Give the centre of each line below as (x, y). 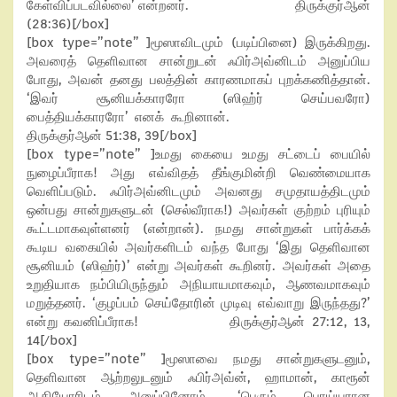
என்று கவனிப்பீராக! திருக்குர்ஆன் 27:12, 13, (198, 322)
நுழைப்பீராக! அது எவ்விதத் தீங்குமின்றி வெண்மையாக (198, 173)
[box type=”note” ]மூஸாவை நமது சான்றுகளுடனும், (198, 359)
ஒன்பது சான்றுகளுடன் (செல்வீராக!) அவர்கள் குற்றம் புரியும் (198, 210)
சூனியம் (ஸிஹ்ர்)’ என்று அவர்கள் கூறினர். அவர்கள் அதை (198, 266)
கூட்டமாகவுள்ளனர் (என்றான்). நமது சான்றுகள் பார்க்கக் (198, 229)
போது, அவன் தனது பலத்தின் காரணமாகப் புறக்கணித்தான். (198, 80)
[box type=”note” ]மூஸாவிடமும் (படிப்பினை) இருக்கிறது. (198, 43)
